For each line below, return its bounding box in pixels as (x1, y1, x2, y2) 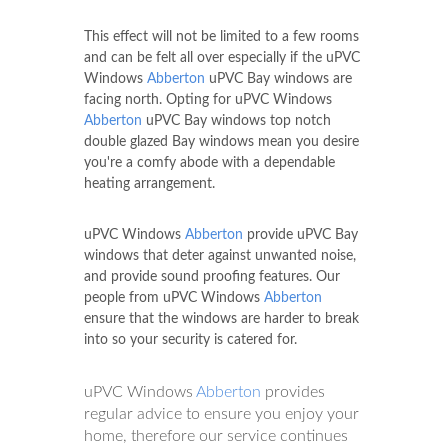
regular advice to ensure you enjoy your (84, 406, 359, 423)
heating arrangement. (84, 177, 215, 192)
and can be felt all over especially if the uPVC (84, 51, 360, 66)
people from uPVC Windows (84, 291, 264, 306)
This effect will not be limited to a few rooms (84, 30, 359, 45)
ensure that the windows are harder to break (84, 312, 359, 327)
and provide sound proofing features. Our (84, 270, 340, 285)
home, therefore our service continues (84, 428, 348, 445)
